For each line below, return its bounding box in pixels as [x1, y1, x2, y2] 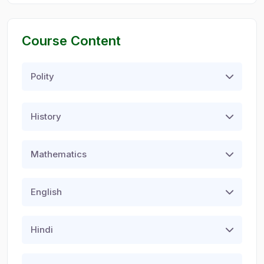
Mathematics [31, 148, 87, 160]
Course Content [22, 33, 121, 49]
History [31, 111, 61, 123]
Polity [31, 71, 54, 82]
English [31, 186, 62, 198]
